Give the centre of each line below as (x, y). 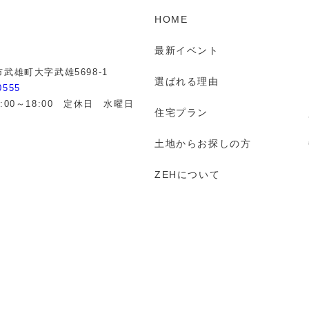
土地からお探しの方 (203, 143)
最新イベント (187, 50)
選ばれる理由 (187, 81)
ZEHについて (188, 175)
